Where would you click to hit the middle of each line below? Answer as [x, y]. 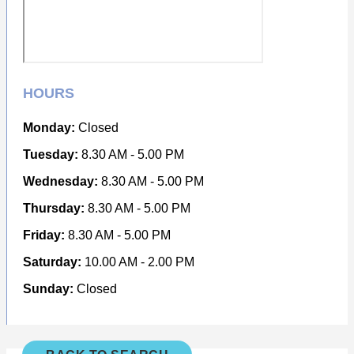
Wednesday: [60, 181]
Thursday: [54, 208]
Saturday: [52, 262]
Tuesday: [51, 154]
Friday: [44, 235]
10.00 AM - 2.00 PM [138, 262]
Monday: [49, 127]
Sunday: [48, 288]
